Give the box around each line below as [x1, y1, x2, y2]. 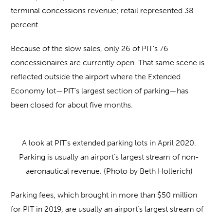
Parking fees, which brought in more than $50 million [11, 190, 198, 200]
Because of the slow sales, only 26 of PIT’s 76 [11, 44, 169, 53]
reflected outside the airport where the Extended [11, 72, 181, 81]
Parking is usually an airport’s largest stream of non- [19, 152, 199, 162]
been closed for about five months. [11, 100, 133, 109]
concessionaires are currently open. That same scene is [11, 58, 205, 67]
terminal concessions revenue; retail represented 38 [11, 6, 194, 15]
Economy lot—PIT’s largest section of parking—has [11, 86, 189, 95]
